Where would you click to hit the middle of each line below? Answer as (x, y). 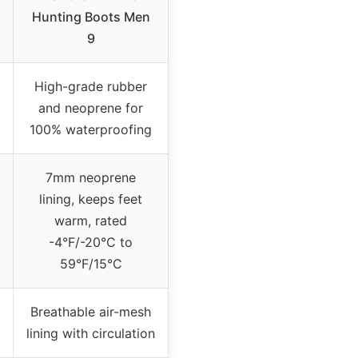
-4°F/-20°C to (91, 242)
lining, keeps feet (91, 199)
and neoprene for (91, 107)
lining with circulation (91, 333)
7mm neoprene (91, 177)
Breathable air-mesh (91, 311)
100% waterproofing (91, 129)
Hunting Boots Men (91, 16)
